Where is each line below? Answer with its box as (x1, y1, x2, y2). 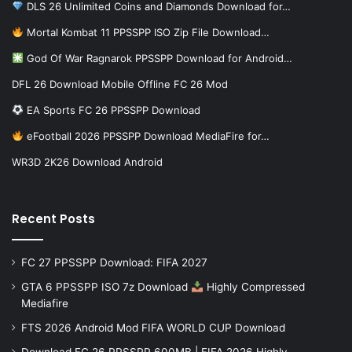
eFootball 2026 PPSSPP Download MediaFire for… (23, 130, 269, 143)
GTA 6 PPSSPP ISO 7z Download (21, 280, 191, 294)
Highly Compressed (203, 280, 305, 294)
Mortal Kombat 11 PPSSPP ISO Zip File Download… (23, 26, 269, 39)
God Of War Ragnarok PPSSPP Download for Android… (23, 52, 292, 65)
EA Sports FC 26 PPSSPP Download (23, 104, 200, 117)
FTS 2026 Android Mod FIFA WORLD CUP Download (21, 321, 285, 335)
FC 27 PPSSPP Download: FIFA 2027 (21, 256, 207, 269)
